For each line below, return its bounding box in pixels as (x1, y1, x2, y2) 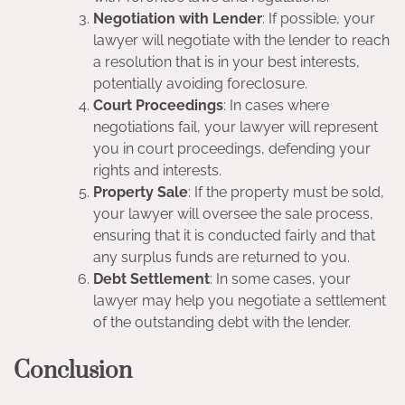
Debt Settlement (93, 269, 210, 287)
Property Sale (93, 183, 188, 201)
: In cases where (223, 96, 329, 114)
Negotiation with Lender (93, 9, 262, 27)
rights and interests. (93, 161, 221, 179)
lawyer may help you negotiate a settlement (93, 291, 386, 309)
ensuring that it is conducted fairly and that (93, 226, 375, 244)
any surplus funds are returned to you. (93, 248, 350, 266)
